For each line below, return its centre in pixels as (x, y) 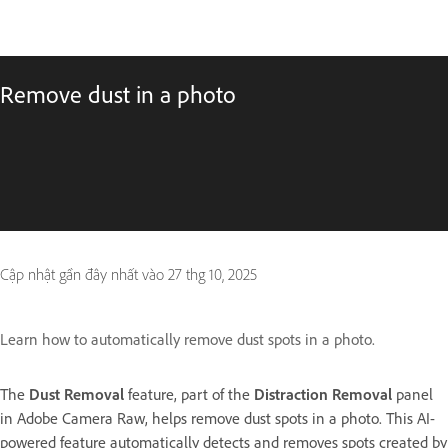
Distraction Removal (323, 394)
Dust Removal (76, 394)
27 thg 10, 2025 (212, 274)
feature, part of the (189, 394)
